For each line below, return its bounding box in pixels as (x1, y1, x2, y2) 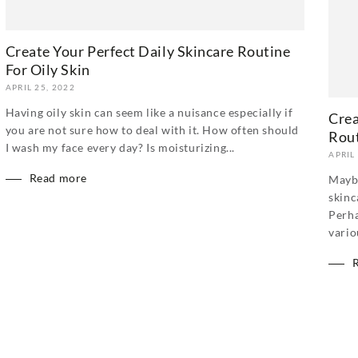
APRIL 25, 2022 (5, 82, 75, 93)
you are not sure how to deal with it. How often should (5, 123, 300, 137)
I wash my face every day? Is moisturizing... (5, 141, 236, 155)
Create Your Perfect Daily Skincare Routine (5, 42, 291, 61)
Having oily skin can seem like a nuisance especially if (5, 105, 293, 120)
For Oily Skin (5, 61, 90, 79)
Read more (29, 171, 88, 185)
